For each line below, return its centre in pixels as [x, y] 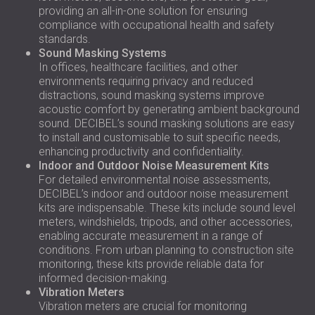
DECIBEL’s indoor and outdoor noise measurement [163, 194]
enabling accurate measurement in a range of [150, 236]
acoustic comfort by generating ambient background [169, 109]
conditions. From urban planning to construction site [166, 250]
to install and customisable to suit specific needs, [160, 137]
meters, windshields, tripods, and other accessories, [166, 222]
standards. [65, 39]
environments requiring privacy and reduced [146, 81]
